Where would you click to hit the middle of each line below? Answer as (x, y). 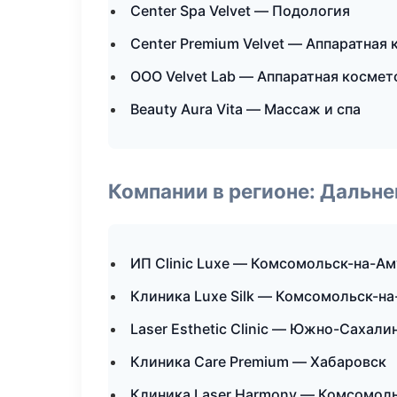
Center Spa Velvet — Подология (240, 11)
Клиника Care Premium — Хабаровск (258, 362)
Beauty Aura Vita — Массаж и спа (245, 109)
